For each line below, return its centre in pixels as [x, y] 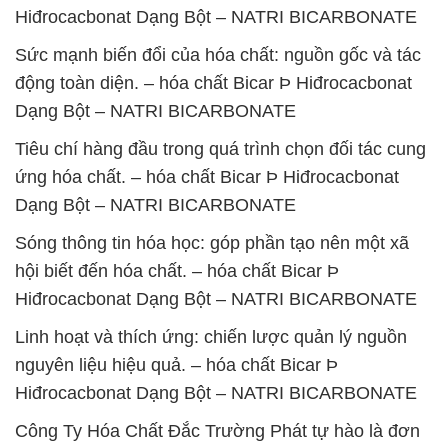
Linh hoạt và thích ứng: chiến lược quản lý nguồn [211, 337]
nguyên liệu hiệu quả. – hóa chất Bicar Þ [176, 365]
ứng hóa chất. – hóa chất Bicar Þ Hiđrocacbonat [207, 177]
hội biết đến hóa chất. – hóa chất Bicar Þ [177, 271]
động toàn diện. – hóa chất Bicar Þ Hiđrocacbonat [213, 83]
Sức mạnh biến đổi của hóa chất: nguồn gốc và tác [218, 55]
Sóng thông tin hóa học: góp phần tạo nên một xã [212, 243]
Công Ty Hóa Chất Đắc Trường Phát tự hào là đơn [217, 431]
